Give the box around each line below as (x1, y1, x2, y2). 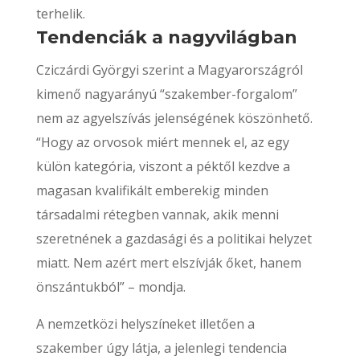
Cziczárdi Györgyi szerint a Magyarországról (35, 61, 303, 79)
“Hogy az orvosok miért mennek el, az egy (35, 133, 289, 151)
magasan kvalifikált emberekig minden (35, 182, 268, 199)
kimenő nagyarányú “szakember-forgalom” (35, 85, 297, 103)
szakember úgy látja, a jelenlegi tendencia (35, 339, 287, 357)
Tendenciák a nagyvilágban (35, 27, 297, 48)
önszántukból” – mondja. (35, 278, 186, 296)
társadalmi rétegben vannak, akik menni (35, 206, 279, 223)
